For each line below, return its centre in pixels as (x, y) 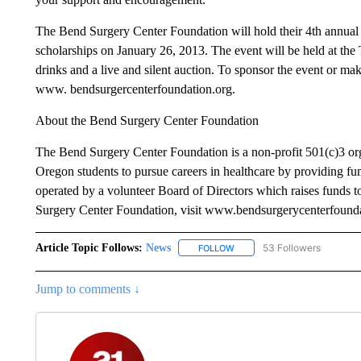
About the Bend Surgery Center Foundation (147, 120)
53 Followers (291, 247)
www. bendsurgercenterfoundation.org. (135, 89)
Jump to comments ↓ (87, 288)
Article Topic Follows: (89, 247)
